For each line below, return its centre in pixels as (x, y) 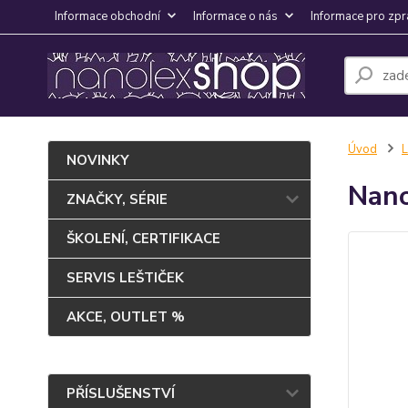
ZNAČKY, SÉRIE (117, 199)
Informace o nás (235, 16)
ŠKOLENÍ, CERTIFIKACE (143, 239)
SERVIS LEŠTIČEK (125, 278)
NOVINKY (98, 160)
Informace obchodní (107, 16)
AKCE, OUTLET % (126, 317)
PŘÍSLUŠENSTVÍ (121, 393)
